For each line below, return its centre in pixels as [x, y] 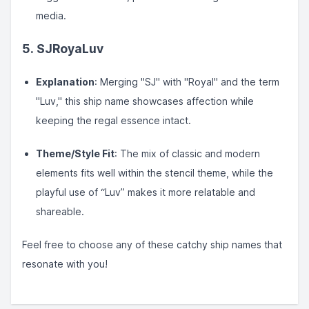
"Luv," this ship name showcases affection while [145, 101]
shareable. [60, 211]
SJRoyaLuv [70, 49]
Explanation [65, 82]
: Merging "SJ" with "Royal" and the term [187, 82]
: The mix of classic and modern [187, 153]
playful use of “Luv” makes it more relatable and [146, 192]
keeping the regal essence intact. [113, 120]
